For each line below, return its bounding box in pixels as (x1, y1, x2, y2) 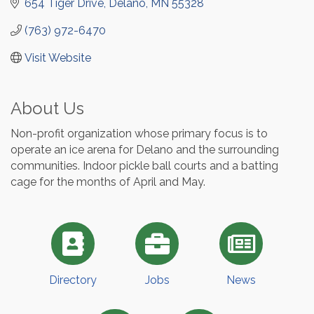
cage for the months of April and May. (11, 175, 205, 189)
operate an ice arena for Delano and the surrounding (11, 142, 279, 156)
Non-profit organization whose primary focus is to (11, 126, 268, 140)
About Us (11, 97, 84, 118)
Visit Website (25, 50, 91, 64)
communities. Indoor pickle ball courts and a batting (11, 158, 278, 172)
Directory (49, 273, 97, 287)
